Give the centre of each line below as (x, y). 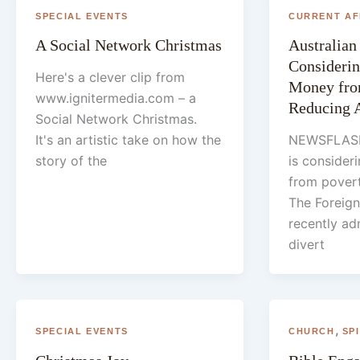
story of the (71, 161)
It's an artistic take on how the (128, 140)
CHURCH (311, 331)
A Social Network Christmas (129, 45)
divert (306, 245)
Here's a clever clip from (110, 78)
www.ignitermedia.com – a (116, 98)
